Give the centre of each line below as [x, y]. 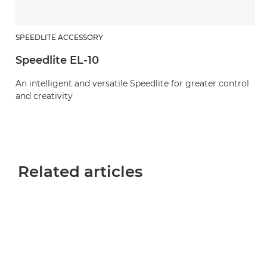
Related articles [80, 172]
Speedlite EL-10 [57, 60]
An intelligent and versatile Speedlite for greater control [132, 84]
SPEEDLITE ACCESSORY [59, 38]
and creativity [44, 96]
